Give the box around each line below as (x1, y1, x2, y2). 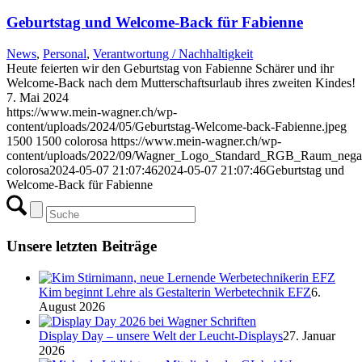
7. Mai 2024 (6, 90, 69, 104)
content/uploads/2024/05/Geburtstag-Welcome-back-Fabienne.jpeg (6, 119, 347, 133)
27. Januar (283, 329, 335, 343)
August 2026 (39, 300, 105, 314)
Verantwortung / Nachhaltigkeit (93, 46, 253, 61)
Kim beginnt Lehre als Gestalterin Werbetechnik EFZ (39, 285, 311, 300)
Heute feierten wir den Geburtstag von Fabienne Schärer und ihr (6, 61, 334, 75)
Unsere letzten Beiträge (6, 238, 157, 255)
